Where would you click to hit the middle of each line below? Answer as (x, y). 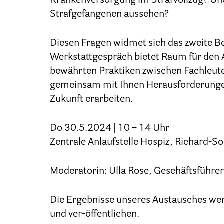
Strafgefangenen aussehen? (109, 15)
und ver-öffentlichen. (95, 215)
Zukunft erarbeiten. (91, 100)
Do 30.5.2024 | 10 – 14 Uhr (110, 129)
